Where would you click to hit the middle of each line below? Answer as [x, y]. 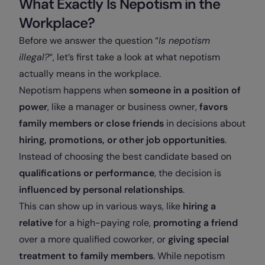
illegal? [34, 57]
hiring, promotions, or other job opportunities [122, 140]
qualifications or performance [87, 173]
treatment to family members [86, 256]
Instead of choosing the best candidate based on [125, 156]
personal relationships [133, 189]
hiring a [199, 206]
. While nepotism [189, 256]
